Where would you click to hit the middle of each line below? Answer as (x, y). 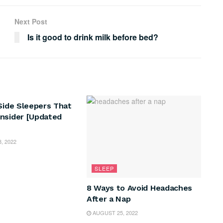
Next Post (31, 22)
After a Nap (109, 199)
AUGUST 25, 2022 (114, 212)
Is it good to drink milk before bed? (93, 37)
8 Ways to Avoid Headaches (139, 188)
